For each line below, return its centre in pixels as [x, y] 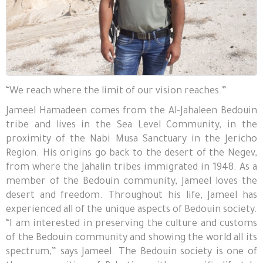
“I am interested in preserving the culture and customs [131, 225]
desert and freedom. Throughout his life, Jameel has [131, 196]
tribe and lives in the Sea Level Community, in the [131, 126]
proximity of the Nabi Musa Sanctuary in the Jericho [131, 140]
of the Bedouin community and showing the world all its [131, 239]
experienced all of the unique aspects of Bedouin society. [131, 210]
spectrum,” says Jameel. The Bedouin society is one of [131, 253]
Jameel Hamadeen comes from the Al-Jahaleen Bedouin [131, 112]
